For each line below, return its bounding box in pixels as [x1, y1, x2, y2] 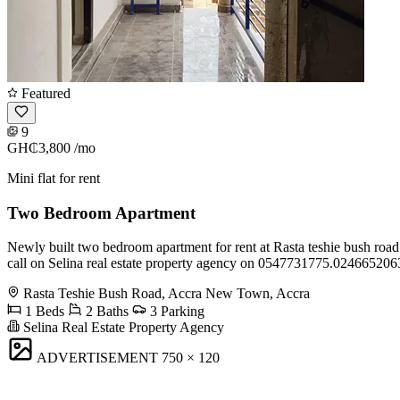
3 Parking [146, 304, 204, 320]
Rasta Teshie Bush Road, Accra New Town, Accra [23, 286, 310, 302]
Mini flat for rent [7, 170, 100, 186]
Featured [18, 85, 71, 101]
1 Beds [21, 304, 64, 320]
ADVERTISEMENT [37, 350, 158, 366]
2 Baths [82, 304, 129, 320]
